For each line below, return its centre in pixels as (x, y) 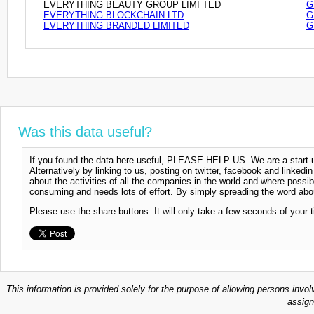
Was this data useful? (85, 131)
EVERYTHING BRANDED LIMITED (116, 25)
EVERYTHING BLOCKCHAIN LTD (114, 15)
